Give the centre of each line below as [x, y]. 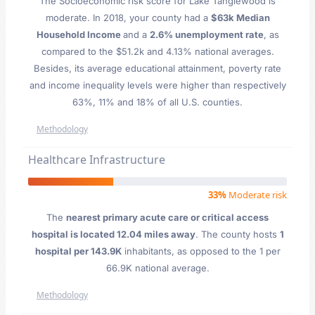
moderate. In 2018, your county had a [128, 18]
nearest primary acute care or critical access [167, 217]
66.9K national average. [157, 268]
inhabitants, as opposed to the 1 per [201, 251]
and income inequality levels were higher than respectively [157, 85]
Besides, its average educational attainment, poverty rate [157, 68]
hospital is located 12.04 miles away [113, 234]
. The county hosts [237, 234]
